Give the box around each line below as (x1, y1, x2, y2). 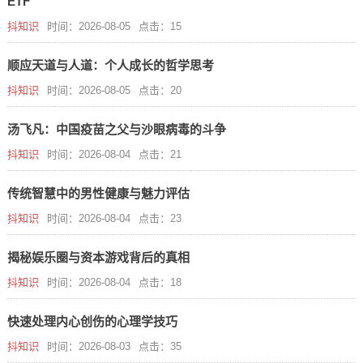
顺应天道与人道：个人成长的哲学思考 (6, 58, 214, 72)
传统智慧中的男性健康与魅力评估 (6, 186, 190, 200)
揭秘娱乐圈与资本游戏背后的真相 (6, 250, 190, 264)
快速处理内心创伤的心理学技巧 (6, 314, 177, 328)
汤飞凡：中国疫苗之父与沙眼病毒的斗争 (6, 122, 226, 136)
